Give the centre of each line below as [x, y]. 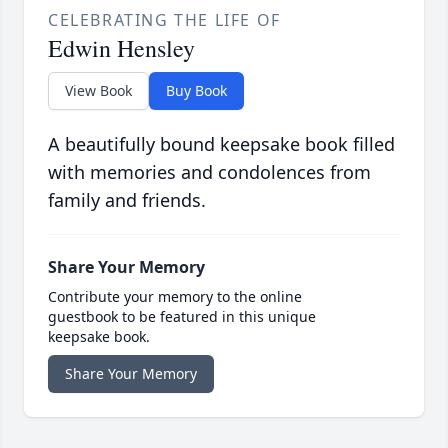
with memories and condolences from [209, 172]
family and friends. [127, 200]
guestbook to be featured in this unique [182, 317]
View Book [98, 91]
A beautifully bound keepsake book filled [221, 144]
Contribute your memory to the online [175, 297]
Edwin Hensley [121, 48]
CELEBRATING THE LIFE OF [164, 20]
